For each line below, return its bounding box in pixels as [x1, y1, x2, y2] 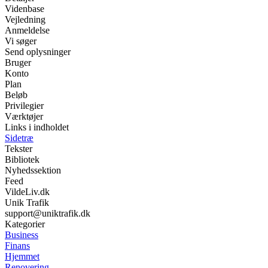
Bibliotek [5, 154, 39, 165]
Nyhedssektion [5, 165, 61, 176]
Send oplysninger [5, 47, 71, 57]
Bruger [5, 57, 31, 68]
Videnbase [5, 4, 44, 14]
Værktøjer [5, 111, 43, 122]
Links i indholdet [5, 122, 69, 133]
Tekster [5, 144, 32, 154]
